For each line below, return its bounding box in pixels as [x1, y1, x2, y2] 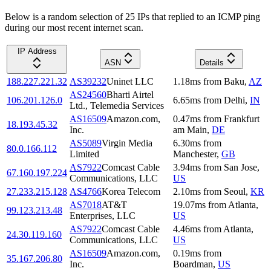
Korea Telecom [102, 186, 160, 197]
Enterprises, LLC [70, 210, 135, 221]
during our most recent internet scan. [5, 22, 143, 33]
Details [199, 57, 224, 67]
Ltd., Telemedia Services [70, 100, 164, 111]
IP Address [17, 46, 57, 56]
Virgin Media [102, 137, 152, 148]
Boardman [173, 258, 213, 269]
